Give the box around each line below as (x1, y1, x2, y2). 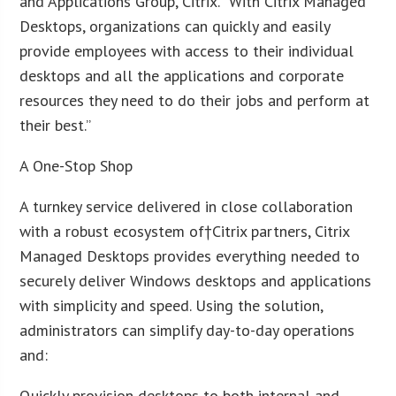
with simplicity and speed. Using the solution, (19, 294, 324, 316)
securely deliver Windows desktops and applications (19, 270, 372, 291)
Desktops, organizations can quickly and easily (19, 15, 331, 36)
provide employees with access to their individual (19, 40, 354, 61)
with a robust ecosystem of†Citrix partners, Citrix (19, 220, 350, 241)
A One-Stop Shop (19, 155, 133, 176)
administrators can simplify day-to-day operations (19, 319, 355, 340)
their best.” (19, 114, 92, 135)
